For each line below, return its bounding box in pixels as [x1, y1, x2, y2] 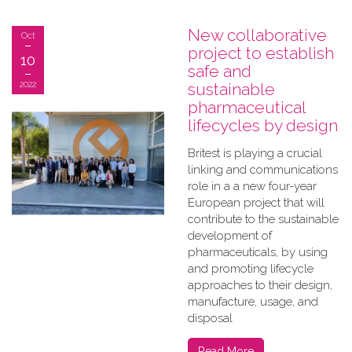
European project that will [188, 196, 324, 210]
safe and [188, 61, 251, 81]
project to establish [188, 43, 334, 63]
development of [188, 229, 272, 243]
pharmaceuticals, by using [188, 245, 328, 259]
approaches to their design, [188, 278, 332, 292]
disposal [188, 311, 233, 325]
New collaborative [188, 25, 327, 45]
